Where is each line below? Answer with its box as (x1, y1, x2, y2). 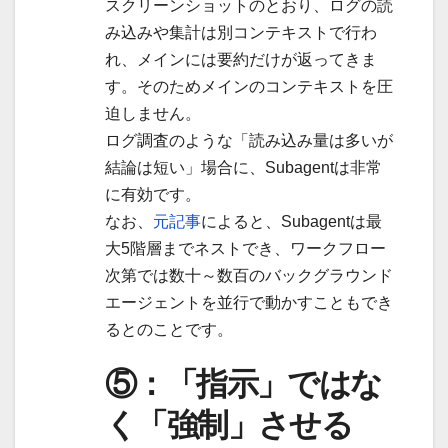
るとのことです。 (105, 320, 233, 338)
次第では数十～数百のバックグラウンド (105, 266, 393, 284)
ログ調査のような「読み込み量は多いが (105, 131, 393, 149)
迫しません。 (105, 104, 201, 122)
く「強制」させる (105, 404, 353, 444)
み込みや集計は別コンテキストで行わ (105, 23, 377, 41)
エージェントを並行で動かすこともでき (105, 293, 393, 311)
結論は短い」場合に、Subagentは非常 (105, 158, 382, 176)
